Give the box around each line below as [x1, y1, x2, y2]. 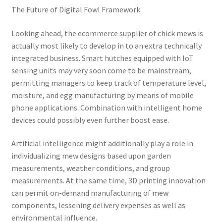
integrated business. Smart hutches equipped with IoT [11, 53, 194, 63]
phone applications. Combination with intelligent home [11, 102, 202, 112]
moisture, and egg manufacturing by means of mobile [11, 90, 194, 100]
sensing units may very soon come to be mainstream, [11, 65, 191, 75]
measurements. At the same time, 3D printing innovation [11, 175, 206, 186]
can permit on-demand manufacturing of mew [11, 188, 168, 198]
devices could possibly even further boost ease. [11, 114, 169, 125]
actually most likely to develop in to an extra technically [11, 40, 202, 51]
